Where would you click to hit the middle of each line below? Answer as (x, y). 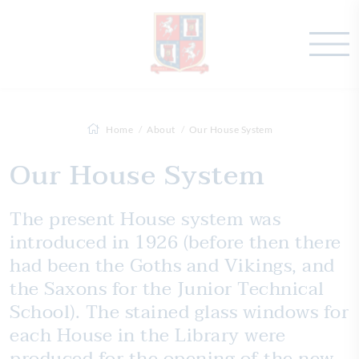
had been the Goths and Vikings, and (172, 266)
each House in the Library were (147, 335)
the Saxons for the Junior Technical (167, 289)
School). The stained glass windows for (179, 312)
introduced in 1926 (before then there (175, 242)
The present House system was (145, 219)
